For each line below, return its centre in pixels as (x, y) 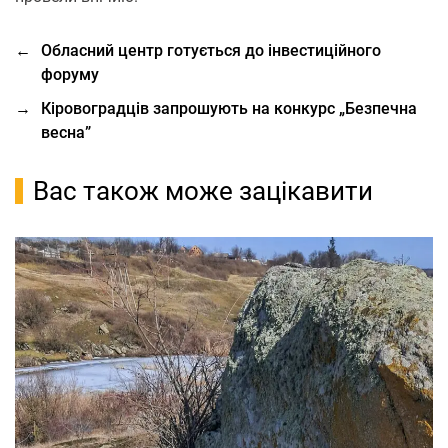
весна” (66, 132)
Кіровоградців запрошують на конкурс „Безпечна (229, 108)
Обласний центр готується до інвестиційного (211, 50)
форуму (70, 74)
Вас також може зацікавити (203, 191)
